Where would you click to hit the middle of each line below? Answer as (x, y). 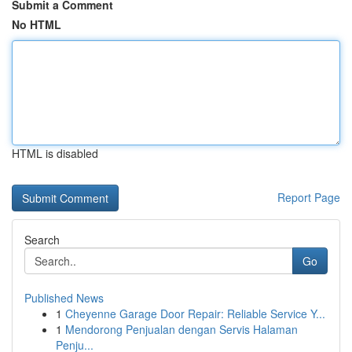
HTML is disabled (55, 153)
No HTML (37, 24)
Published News (64, 298)
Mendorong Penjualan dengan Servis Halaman (181, 329)
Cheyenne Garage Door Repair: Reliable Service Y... (195, 313)
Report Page (309, 197)
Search (42, 240)
